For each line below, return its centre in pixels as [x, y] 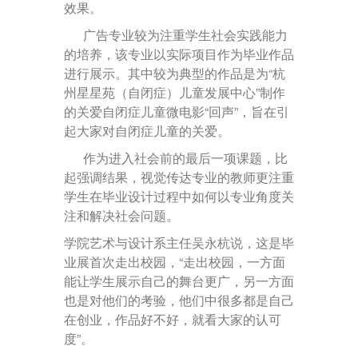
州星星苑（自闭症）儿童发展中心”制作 [175, 92]
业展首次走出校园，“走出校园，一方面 [175, 262]
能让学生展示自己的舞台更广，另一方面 [179, 281]
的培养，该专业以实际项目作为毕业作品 [179, 54]
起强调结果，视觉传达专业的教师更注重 [179, 177]
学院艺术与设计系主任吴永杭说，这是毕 [179, 243]
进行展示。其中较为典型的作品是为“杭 [175, 73]
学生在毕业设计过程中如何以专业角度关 [179, 196]
